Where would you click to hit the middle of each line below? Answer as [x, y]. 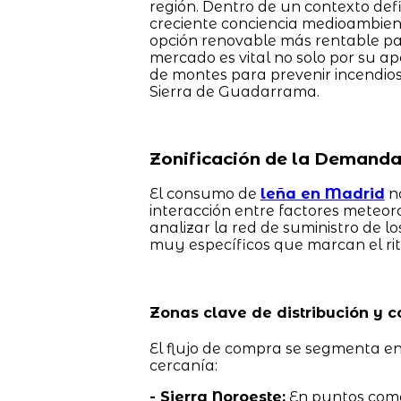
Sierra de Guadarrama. [234, 91]
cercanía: [183, 365]
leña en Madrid [322, 194]
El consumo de [205, 194]
